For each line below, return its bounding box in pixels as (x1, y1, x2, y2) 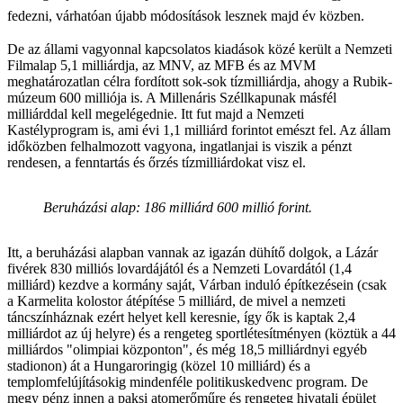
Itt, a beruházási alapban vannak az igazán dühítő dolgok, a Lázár (7, 244, 378, 260)
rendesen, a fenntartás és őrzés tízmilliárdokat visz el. (7, 154, 306, 170)
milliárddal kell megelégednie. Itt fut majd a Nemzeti (7, 105, 304, 121)
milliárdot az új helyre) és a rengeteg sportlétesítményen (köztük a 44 (7, 325, 396, 341)
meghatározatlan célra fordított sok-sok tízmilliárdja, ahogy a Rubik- (7, 73, 392, 89)
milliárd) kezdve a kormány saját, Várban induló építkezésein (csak (7, 276, 387, 292)
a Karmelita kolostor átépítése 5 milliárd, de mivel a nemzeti (7, 292, 345, 309)
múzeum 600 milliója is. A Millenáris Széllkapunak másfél (7, 89, 336, 105)
